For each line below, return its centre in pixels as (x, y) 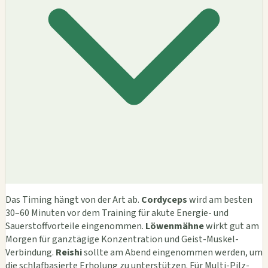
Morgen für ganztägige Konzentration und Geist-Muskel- (122, 240)
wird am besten (220, 200)
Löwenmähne (175, 226)
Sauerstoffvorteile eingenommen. (75, 226)
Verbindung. (31, 253)
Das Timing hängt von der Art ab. (73, 200)
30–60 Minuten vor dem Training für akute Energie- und (117, 213)
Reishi (69, 253)
